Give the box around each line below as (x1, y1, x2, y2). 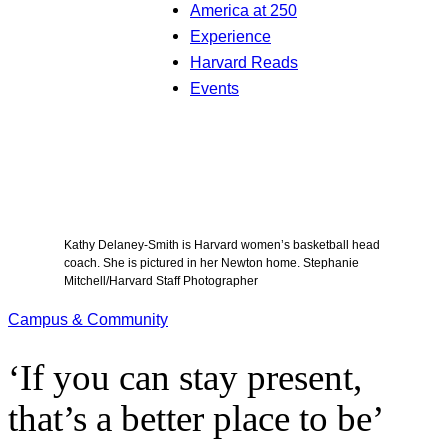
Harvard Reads (190, 53, 298, 71)
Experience (190, 27, 271, 45)
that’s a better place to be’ (8, 398, 384, 440)
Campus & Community (8, 310, 168, 329)
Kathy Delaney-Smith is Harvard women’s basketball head (64, 237, 380, 252)
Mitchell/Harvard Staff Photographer (64, 273, 258, 288)
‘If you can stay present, (8, 357, 362, 399)
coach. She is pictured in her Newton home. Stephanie (64, 255, 359, 270)
